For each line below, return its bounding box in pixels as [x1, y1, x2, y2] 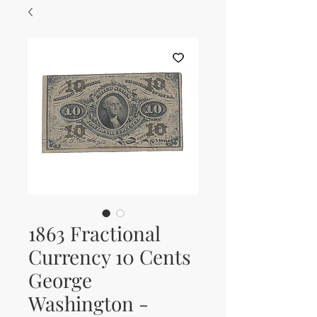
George [28, 267, 92, 294]
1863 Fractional [28, 220, 161, 247]
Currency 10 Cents [28, 243, 191, 270]
